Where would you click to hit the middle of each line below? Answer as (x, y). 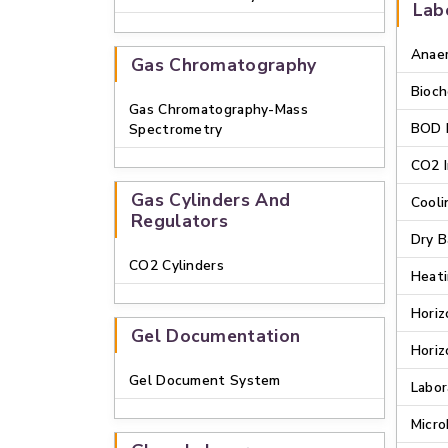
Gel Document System (205, 380)
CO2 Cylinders (176, 265)
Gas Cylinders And (211, 200)
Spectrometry (176, 129)
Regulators (179, 221)
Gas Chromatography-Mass (218, 109)
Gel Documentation (216, 336)
